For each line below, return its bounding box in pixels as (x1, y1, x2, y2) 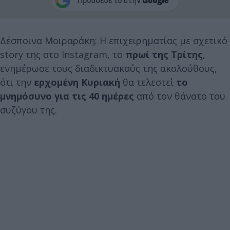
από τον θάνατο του (134, 90, 225, 102)
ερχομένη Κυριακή (34, 76, 120, 88)
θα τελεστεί (120, 76, 174, 88)
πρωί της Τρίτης (125, 48, 203, 61)
